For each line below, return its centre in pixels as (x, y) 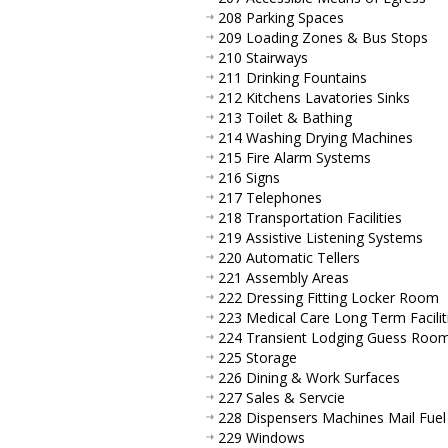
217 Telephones (270, 197)
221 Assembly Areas (283, 277)
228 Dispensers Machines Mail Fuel (332, 417)
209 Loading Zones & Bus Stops (323, 37)
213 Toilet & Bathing (285, 117)
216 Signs (249, 177)
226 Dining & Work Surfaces (309, 377)
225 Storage (257, 357)
